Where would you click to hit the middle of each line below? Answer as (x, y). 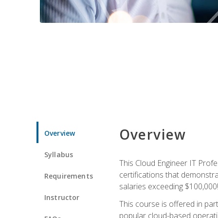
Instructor (62, 197)
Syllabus (59, 154)
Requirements (69, 176)
